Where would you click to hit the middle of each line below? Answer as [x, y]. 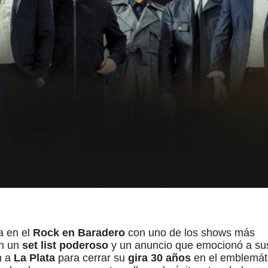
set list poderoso [65, 246]
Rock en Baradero [79, 233]
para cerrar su [92, 258]
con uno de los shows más [190, 233]
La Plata [34, 258]
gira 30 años [159, 258]
